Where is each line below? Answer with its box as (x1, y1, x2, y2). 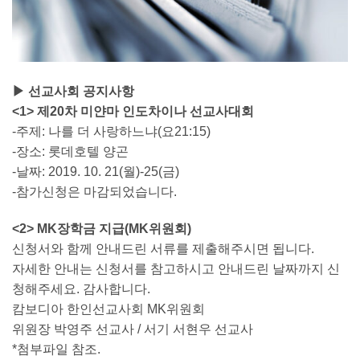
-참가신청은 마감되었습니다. (12, 185, 177, 199)
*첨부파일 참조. (12, 342, 100, 357)
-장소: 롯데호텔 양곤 (12, 145, 129, 159)
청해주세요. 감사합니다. (12, 282, 150, 297)
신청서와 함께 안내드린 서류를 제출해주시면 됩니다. (12, 242, 314, 256)
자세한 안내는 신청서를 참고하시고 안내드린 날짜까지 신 (12, 262, 340, 276)
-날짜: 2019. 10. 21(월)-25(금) (12, 165, 179, 179)
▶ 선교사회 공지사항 (12, 84, 134, 99)
